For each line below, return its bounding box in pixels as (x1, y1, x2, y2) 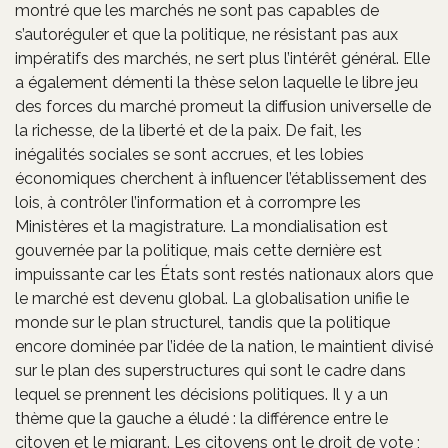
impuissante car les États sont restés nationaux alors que (15, 264, 433, 284)
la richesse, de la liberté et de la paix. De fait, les (15, 120, 362, 140)
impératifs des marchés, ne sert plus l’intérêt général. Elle (15, 48, 430, 68)
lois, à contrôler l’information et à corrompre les (15, 192, 361, 212)
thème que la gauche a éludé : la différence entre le (15, 408, 388, 428)
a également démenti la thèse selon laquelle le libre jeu (15, 72, 418, 92)
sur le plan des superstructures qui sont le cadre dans (15, 360, 406, 380)
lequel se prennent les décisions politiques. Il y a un (15, 384, 388, 404)
